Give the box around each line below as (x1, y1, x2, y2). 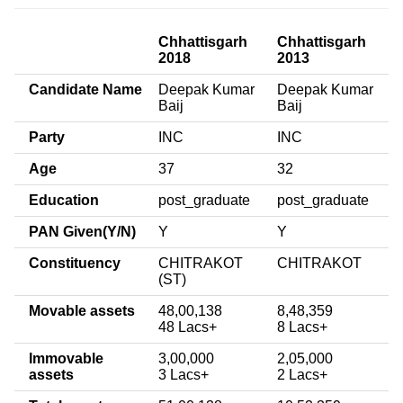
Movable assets (29, 302, 135, 318)
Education (29, 192, 99, 208)
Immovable (29, 350, 103, 366)
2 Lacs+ (277, 366, 327, 382)
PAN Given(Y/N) (29, 223, 136, 239)
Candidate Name (29, 81, 142, 97)
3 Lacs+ (158, 366, 209, 382)
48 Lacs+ (158, 318, 217, 335)
